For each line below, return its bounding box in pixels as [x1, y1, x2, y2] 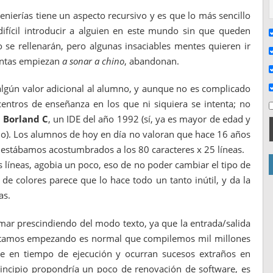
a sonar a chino [62, 54, 124, 67]
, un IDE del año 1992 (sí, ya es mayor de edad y [48, 113, 251, 126]
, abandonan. [124, 54, 179, 67]
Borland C [2, 113, 48, 126]
